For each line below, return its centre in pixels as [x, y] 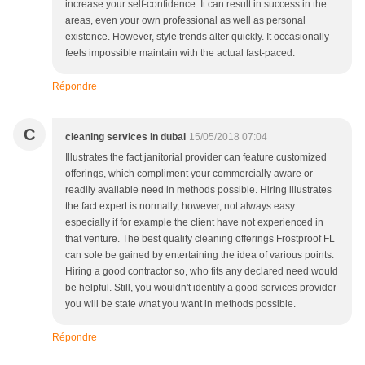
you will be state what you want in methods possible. [180, 304]
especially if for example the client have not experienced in [194, 222]
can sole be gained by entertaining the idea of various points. [200, 255]
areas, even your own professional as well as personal [185, 20]
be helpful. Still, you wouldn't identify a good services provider [201, 288]
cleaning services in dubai [125, 137]
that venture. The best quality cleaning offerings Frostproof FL [200, 239]
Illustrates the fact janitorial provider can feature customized [196, 157]
